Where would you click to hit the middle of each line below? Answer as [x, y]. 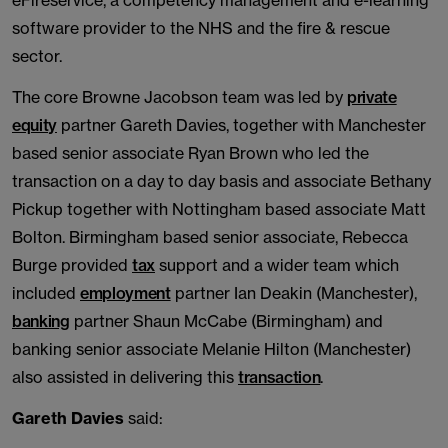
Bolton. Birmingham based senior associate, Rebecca [210, 237]
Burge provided [72, 265]
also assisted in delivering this [125, 377]
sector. [37, 56]
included [46, 293]
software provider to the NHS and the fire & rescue [201, 28]
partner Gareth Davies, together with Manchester [241, 125]
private [372, 97]
